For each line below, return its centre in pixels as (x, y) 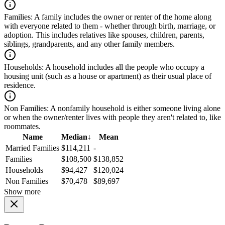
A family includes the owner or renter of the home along (122, 17)
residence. (20, 85)
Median (74, 137)
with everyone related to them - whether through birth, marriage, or (110, 26)
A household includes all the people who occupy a (124, 67)
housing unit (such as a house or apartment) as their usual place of (108, 76)
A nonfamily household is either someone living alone (135, 108)
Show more (22, 192)
